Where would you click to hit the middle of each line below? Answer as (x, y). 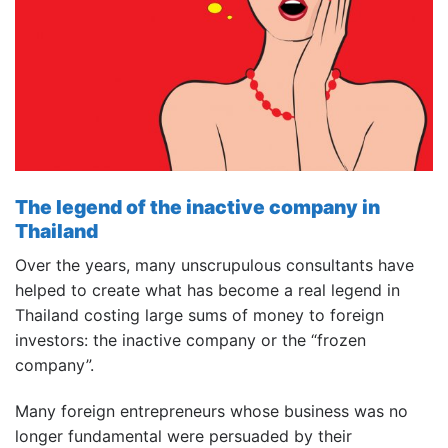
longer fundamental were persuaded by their (183, 435)
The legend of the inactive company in (197, 207)
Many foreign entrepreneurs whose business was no (211, 410)
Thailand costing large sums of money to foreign (199, 314)
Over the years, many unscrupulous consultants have (214, 264)
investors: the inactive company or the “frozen (190, 339)
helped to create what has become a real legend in (207, 289)
